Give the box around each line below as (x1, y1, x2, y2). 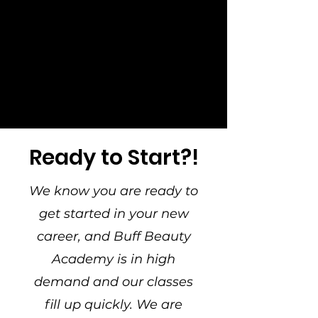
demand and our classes (34, 274, 193, 290)
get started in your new (38, 206, 189, 221)
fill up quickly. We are (45, 297, 182, 312)
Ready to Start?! (28, 143, 199, 172)
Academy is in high (52, 251, 175, 267)
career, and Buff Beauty (36, 229, 191, 244)
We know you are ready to (29, 183, 198, 199)
